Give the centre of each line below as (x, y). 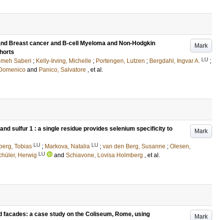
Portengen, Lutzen (120, 61)
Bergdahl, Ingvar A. (175, 61)
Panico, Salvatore (62, 70)
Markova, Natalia (67, 146)
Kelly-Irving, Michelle (64, 61)
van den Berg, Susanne (134, 146)
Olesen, (180, 146)
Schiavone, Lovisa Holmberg (104, 155)
